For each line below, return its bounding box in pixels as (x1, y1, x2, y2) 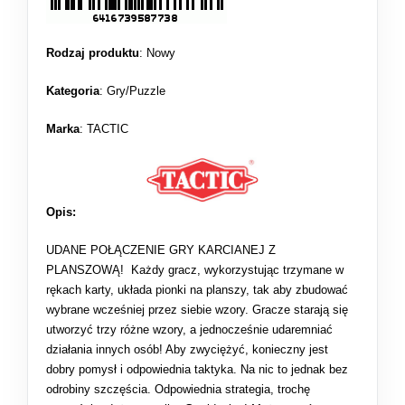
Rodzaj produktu (46, 45, 139, 60)
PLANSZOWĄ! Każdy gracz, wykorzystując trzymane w (46, 262, 344, 277)
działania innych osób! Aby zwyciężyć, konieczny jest (46, 342, 328, 356)
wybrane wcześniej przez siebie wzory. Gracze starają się (46, 302, 348, 316)
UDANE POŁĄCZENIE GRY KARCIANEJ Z (46, 242, 276, 257)
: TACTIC (80, 121, 128, 136)
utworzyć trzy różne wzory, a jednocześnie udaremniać (46, 322, 333, 336)
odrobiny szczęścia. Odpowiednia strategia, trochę (46, 381, 310, 396)
